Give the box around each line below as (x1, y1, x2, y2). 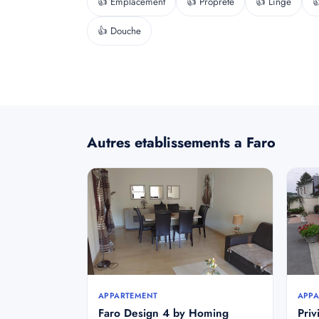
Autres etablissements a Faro (87, 132, 276, 153)
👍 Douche (98, 24, 141, 38)
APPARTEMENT (98, 290, 158, 301)
